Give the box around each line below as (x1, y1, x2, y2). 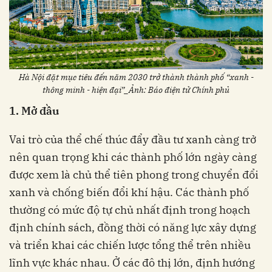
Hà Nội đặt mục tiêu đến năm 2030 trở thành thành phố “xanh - (18, 72, 254, 83)
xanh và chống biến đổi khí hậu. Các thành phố (9, 185, 249, 200)
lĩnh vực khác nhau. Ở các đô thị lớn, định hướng (9, 256, 255, 270)
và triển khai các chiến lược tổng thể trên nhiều (9, 238, 251, 253)
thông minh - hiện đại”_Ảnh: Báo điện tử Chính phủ (42, 84, 229, 96)
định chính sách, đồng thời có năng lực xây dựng (9, 220, 256, 235)
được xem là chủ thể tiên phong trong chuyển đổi (9, 168, 259, 182)
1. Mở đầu (9, 104, 59, 118)
